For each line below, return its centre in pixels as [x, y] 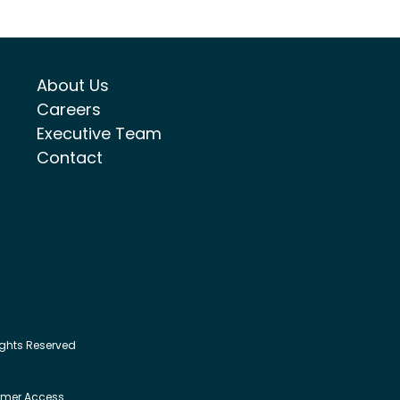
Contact [69, 158]
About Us [72, 86]
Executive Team [99, 134]
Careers [68, 110]
